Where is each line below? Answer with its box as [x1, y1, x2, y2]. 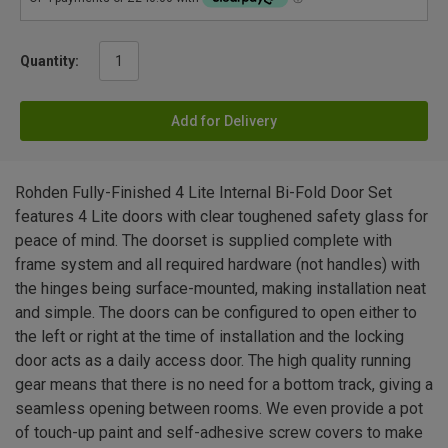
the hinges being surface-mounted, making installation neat [15, 279, 426, 299]
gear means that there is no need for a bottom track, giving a [15, 375, 433, 395]
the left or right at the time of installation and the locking [15, 327, 404, 347]
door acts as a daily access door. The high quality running [15, 351, 411, 371]
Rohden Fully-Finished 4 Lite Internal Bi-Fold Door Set [15, 183, 392, 203]
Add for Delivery [171, 113, 277, 130]
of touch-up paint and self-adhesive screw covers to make [15, 423, 423, 443]
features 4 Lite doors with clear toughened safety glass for [15, 207, 428, 227]
